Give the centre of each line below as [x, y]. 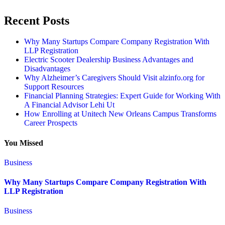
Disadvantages [47, 69]
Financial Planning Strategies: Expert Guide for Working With [122, 96]
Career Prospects [51, 123]
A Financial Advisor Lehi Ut [69, 105]
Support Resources [54, 87]
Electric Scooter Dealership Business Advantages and [109, 60]
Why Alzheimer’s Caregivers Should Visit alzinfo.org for [114, 78]
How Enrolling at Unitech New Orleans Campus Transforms [120, 114]
